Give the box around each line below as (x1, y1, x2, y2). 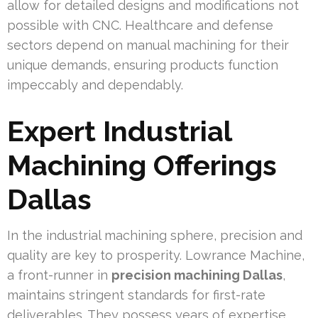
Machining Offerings (7, 148, 277, 182)
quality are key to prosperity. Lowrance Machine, (7, 248, 305, 263)
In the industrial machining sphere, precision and (7, 228, 302, 243)
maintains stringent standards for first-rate (7, 287, 265, 303)
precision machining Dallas (111, 268, 283, 283)
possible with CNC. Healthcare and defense (7, 18, 273, 33)
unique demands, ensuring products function (7, 57, 278, 73)
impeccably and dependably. (7, 77, 183, 93)
